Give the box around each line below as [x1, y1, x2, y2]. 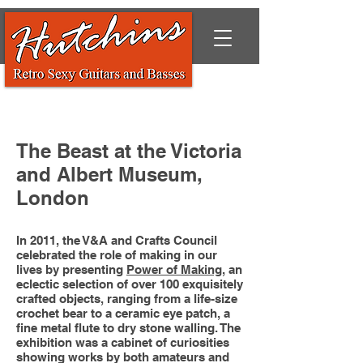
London [16, 186, 89, 209]
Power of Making [126, 263, 222, 276]
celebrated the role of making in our [16, 248, 217, 262]
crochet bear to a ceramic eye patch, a [16, 306, 230, 320]
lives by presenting [16, 263, 126, 276]
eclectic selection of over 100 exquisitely [16, 277, 243, 291]
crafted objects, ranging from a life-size [16, 292, 237, 305]
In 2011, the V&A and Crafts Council [16, 233, 217, 247]
